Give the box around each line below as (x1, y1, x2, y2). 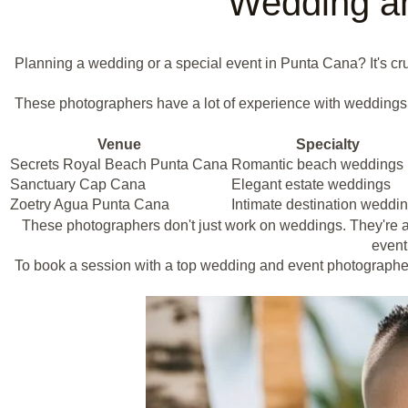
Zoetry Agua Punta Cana (10, 196, 169, 212)
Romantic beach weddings (231, 156, 403, 172)
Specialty (295, 136, 360, 152)
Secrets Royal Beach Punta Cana (10, 156, 228, 172)
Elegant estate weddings (231, 176, 391, 192)
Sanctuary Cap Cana (10, 176, 146, 192)
